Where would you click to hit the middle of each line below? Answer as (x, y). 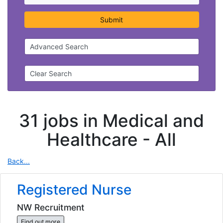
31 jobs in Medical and (111, 120)
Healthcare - (101, 139)
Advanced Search (59, 47)
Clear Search (51, 74)
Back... (19, 161)
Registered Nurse (74, 190)
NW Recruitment (51, 207)
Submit (111, 20)
